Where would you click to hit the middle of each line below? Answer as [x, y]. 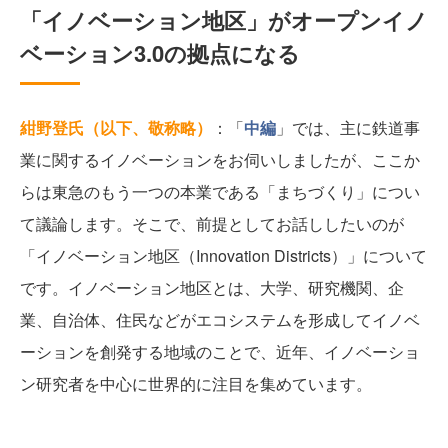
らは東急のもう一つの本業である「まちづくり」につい [220, 192]
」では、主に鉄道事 [348, 128]
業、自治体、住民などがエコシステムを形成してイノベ [220, 320]
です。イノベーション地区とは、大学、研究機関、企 [212, 288]
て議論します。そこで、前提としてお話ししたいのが [212, 224]
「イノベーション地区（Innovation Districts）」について [223, 256]
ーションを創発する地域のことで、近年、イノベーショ [220, 352]
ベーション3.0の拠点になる [160, 53]
